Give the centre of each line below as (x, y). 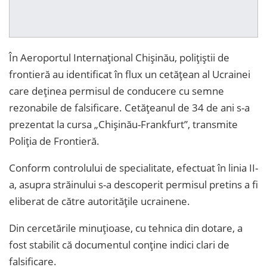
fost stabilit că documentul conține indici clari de (119, 245)
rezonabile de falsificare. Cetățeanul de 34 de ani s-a (129, 108)
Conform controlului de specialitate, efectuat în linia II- (133, 168)
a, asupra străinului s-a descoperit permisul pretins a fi (133, 185)
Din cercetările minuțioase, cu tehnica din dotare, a (126, 228)
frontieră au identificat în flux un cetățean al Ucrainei (130, 74)
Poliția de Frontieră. (54, 141)
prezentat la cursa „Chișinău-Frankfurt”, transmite (123, 125)
